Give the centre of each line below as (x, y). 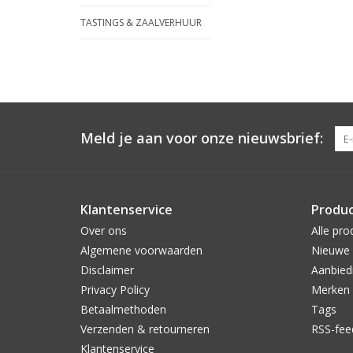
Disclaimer (107, 270)
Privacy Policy (115, 290)
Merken (330, 290)
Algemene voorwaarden (141, 250)
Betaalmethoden (123, 309)
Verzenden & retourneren (145, 329)
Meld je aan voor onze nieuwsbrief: (202, 138)
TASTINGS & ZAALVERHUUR (141, 22)
